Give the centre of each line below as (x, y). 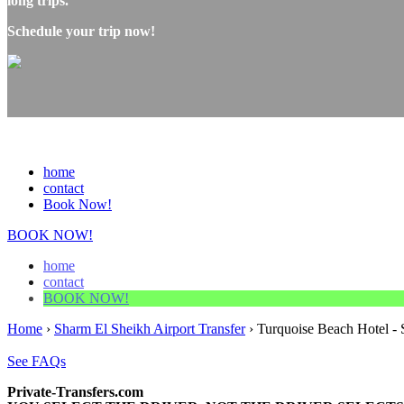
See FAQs (37, 361)
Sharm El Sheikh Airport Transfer (150, 328)
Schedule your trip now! (81, 31)
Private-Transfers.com (75, 391)
